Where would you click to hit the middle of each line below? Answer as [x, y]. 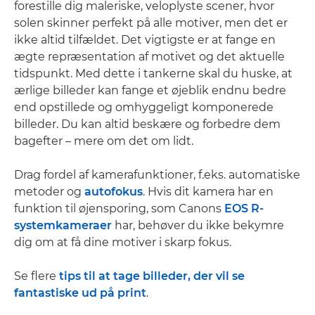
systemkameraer [63, 225]
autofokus [114, 192]
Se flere [37, 276]
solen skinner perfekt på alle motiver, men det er [151, 23]
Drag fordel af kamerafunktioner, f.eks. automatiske [157, 175]
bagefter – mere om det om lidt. [104, 141]
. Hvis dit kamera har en [208, 192]
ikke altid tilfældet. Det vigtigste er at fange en [145, 40]
